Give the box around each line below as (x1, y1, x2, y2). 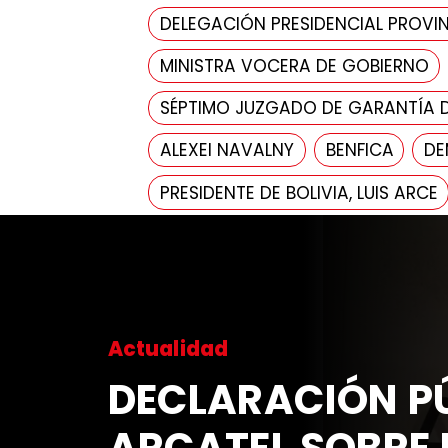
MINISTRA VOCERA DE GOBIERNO (159, 53, 429, 78)
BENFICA (325, 138, 394, 163)
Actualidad (107, 334, 229, 363)
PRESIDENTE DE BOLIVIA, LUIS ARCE (159, 180, 438, 205)
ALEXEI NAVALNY (159, 138, 294, 163)
